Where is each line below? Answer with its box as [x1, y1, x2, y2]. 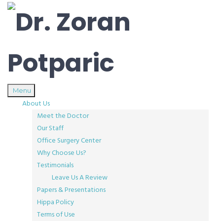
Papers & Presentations [37, 184, 106, 195]
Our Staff [37, 122, 64, 134]
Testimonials [37, 159, 74, 171]
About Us [22, 98, 50, 109]
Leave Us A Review [52, 172, 108, 183]
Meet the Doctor [37, 110, 89, 121]
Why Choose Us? [37, 147, 86, 158]
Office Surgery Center [37, 135, 101, 146]
